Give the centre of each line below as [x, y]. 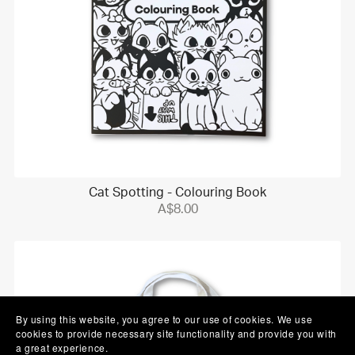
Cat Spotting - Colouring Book [177, 193]
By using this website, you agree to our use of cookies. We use [164, 319]
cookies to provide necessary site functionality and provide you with [176, 333]
